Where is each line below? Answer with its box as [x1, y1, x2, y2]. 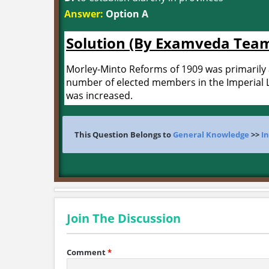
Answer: [64, 7, 103, 20]
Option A [103, 7, 148, 20]
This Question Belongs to [74, 129, 173, 140]
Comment [67, 247, 106, 258]
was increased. [66, 89, 133, 102]
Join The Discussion [67, 210, 181, 226]
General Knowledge [173, 129, 249, 140]
